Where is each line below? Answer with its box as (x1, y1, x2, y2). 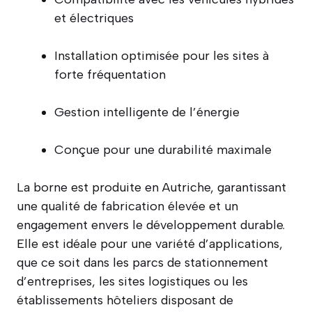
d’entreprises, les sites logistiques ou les (17, 273, 248, 289)
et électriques (54, 10, 134, 26)
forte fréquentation (54, 66, 166, 82)
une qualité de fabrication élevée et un (17, 198, 238, 214)
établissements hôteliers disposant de (17, 292, 233, 308)
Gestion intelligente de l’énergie (54, 104, 240, 120)
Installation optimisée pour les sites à (54, 47, 269, 63)
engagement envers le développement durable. (17, 217, 285, 233)
